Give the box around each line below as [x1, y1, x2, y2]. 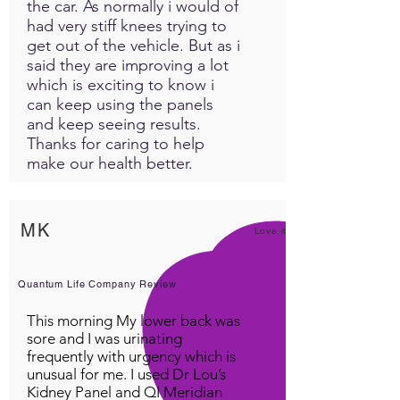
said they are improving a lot [27, 54, 229, 75]
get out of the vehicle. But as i [27, 35, 240, 55]
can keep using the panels [27, 94, 213, 114]
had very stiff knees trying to [27, 15, 227, 36]
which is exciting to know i [27, 74, 214, 95]
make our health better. [27, 153, 193, 173]
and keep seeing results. [27, 113, 201, 134]
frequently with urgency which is [27, 346, 236, 365]
